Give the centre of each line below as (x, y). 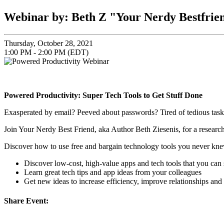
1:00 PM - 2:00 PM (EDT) (46, 52)
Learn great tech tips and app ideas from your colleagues (113, 172)
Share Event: (26, 201)
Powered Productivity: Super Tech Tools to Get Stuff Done (103, 95)
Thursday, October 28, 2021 (48, 43)
